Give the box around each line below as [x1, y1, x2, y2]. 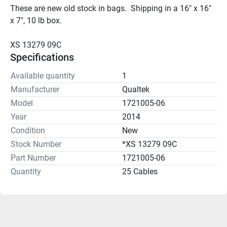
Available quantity [11, 70, 75, 81]
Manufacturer [11, 84, 59, 94]
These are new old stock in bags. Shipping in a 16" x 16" [10, 3, 211, 13]
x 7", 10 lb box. [10, 15, 62, 25]
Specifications [10, 51, 74, 63]
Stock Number [11, 139, 61, 149]
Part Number [11, 153, 56, 163]
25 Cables [122, 166, 158, 176]
